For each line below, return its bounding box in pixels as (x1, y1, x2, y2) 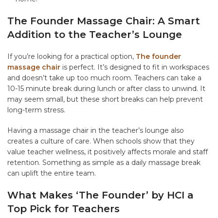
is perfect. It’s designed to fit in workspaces (60, 63, 209, 72)
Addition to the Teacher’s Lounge (7, 29, 182, 41)
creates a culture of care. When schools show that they (7, 137, 195, 146)
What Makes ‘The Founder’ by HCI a (7, 189, 194, 201)
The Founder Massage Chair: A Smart (7, 15, 200, 27)
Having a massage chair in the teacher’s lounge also (7, 126, 184, 135)
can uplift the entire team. (7, 169, 96, 178)
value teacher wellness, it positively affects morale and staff (7, 147, 208, 157)
